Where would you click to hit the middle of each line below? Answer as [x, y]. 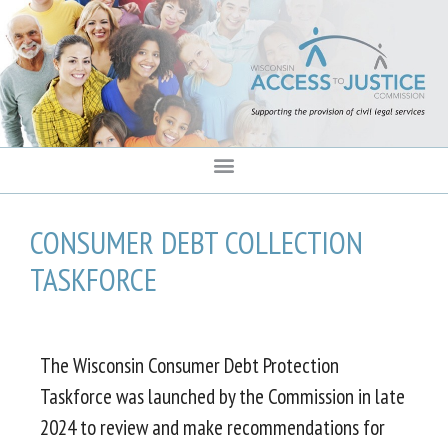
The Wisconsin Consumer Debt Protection [189, 366]
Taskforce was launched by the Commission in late [222, 397]
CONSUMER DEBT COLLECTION [196, 243]
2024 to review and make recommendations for [212, 428]
